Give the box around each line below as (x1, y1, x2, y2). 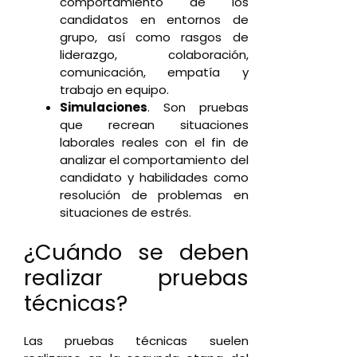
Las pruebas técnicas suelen (24, 331, 249, 349)
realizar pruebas (24, 262, 249, 292)
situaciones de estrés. (60, 204, 191, 222)
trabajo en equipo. (60, 81, 169, 99)
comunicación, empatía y (60, 64, 249, 81)
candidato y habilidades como (60, 169, 249, 186)
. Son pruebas (147, 99, 249, 116)
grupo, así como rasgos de (60, 29, 249, 46)
